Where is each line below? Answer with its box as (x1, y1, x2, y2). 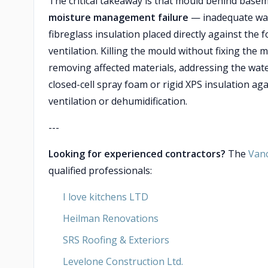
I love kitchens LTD (63, 190, 148, 203)
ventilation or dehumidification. (48, 95, 187, 108)
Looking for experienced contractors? (48, 147, 226, 160)
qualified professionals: (48, 164, 152, 177)
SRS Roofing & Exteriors (63, 233, 169, 246)
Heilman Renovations (63, 212, 159, 225)
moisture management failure (48, 11, 188, 24)
